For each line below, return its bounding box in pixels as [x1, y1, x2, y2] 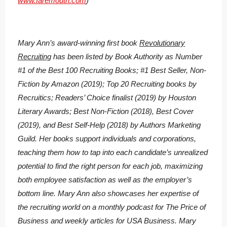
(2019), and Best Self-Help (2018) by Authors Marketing [18, 121, 201, 130]
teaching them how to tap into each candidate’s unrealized [18, 148, 208, 157]
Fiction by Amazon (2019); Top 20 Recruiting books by [18, 80, 197, 89]
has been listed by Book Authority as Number [51, 52, 202, 61]
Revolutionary [139, 39, 185, 48]
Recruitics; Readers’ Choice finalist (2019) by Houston [18, 93, 196, 102]
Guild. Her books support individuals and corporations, [18, 134, 196, 143]
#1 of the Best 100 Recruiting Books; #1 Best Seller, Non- [18, 66, 206, 75]
